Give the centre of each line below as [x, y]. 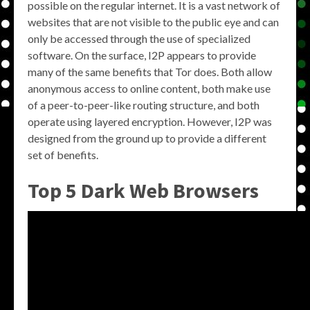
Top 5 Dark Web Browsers [143, 191]
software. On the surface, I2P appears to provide [142, 55]
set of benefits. [63, 155]
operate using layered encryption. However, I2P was [150, 122]
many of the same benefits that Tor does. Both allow [150, 72]
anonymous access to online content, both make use [149, 89]
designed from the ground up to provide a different [147, 138]
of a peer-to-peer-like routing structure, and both [144, 105]
